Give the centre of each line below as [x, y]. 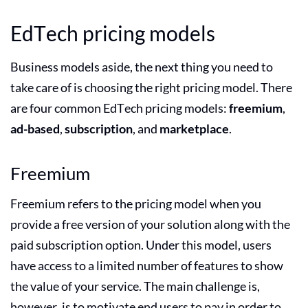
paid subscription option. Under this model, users [141, 244]
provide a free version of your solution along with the [150, 224]
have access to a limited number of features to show [147, 265]
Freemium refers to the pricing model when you [136, 203]
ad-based [35, 128]
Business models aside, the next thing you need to [142, 66]
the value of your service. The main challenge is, [135, 286]
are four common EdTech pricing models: [120, 108]
